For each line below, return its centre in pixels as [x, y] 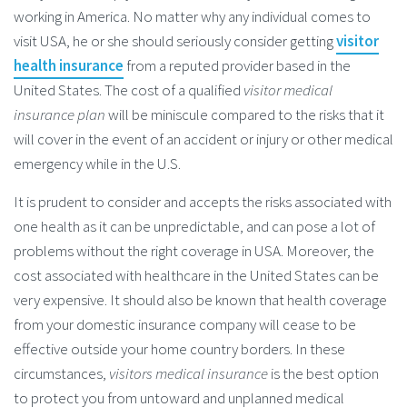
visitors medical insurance [189, 374]
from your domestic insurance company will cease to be [185, 325]
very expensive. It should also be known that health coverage [200, 300]
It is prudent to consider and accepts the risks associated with [203, 202]
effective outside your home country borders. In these [179, 349]
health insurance [69, 65]
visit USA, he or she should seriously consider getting [175, 41]
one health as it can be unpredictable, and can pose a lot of [194, 227]
